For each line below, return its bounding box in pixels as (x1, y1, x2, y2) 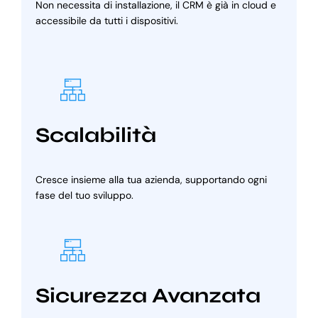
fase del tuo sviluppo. (35, 189, 133, 202)
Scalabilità (35, 123, 156, 148)
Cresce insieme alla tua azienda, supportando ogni (35, 173, 267, 187)
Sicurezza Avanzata (35, 283, 261, 309)
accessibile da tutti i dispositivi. (35, 14, 178, 28)
